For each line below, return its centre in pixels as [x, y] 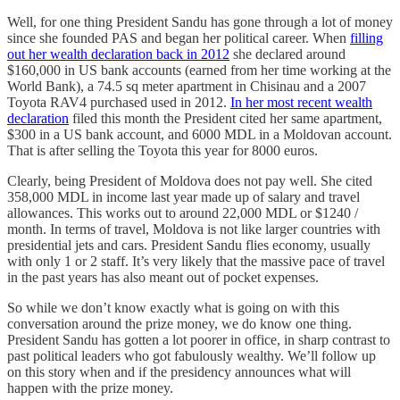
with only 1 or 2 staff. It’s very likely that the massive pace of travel [196, 261]
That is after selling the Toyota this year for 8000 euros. [162, 150]
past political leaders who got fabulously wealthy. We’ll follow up [192, 355]
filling [367, 37]
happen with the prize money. [90, 387]
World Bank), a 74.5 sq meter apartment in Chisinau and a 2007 [187, 86]
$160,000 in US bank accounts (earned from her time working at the [199, 70]
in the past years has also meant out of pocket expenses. [163, 277]
